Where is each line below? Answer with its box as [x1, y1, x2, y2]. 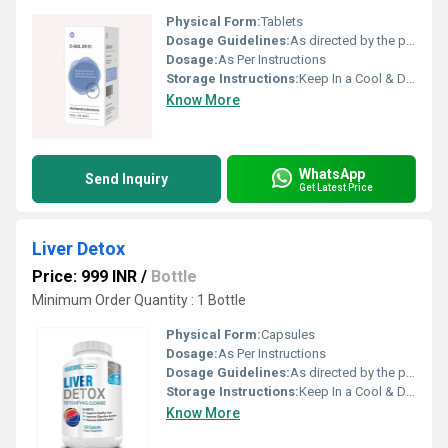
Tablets [261, 14, 303, 29]
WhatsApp [299, 165, 365, 182]
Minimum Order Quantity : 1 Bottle [32, 292, 246, 308]
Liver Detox [32, 238, 125, 259]
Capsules [261, 327, 315, 342]
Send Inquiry [85, 171, 168, 187]
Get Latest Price [299, 181, 373, 193]
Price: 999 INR [32, 267, 137, 286]
